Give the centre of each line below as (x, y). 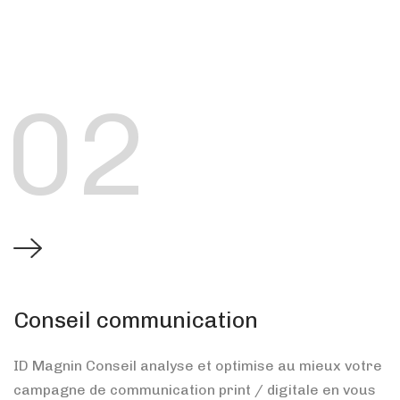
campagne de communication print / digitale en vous (195, 389)
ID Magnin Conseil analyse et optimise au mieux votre (198, 365)
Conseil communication (136, 319)
